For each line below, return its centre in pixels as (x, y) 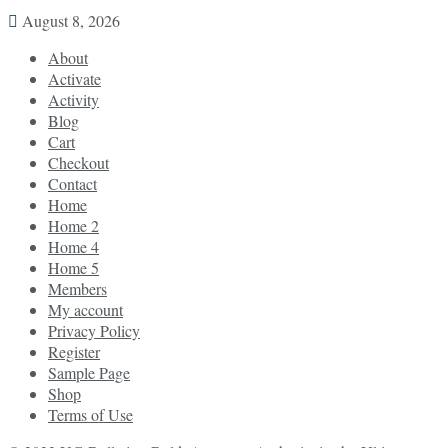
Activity (73, 99)
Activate (74, 78)
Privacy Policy (94, 330)
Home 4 (73, 246)
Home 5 (73, 267)
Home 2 (73, 225)
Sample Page (89, 372)
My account (85, 309)
